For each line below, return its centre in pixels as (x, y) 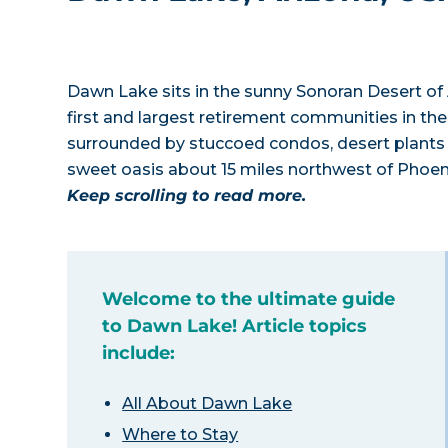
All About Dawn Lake (207, 403)
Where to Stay (180, 434)
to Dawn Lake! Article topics (235, 326)
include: (139, 353)
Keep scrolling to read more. (187, 195)
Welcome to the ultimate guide (249, 299)
